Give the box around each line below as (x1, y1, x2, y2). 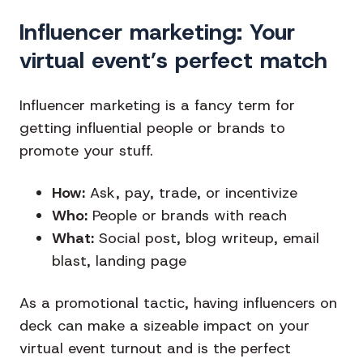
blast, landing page (52, 251, 186, 271)
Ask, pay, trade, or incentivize (85, 183, 297, 203)
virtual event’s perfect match (19, 45, 327, 76)
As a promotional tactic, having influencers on (19, 293, 337, 314)
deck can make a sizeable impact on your (19, 316, 310, 336)
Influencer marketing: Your (19, 17, 295, 48)
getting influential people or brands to (19, 118, 285, 139)
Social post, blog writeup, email (94, 228, 319, 249)
